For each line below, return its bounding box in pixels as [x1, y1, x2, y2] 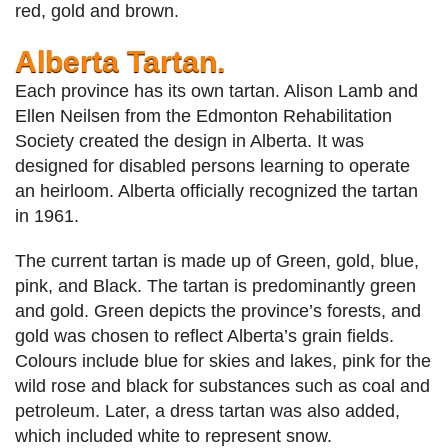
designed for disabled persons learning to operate [15, 156, 410, 177]
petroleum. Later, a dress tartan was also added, [15, 401, 400, 422]
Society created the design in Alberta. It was [15, 131, 364, 152]
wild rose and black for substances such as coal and [15, 376, 430, 397]
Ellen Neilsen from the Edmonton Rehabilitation [15, 106, 392, 127]
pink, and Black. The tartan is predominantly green [15, 276, 416, 297]
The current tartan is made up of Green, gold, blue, [15, 251, 419, 272]
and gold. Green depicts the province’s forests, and [15, 301, 421, 322]
